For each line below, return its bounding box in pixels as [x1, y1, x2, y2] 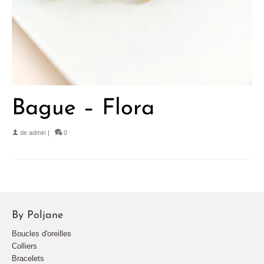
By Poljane [12, 209, 63, 221]
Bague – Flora [12, 97, 154, 120]
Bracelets [12, 253, 44, 263]
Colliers [12, 241, 37, 250]
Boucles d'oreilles [12, 229, 71, 238]
